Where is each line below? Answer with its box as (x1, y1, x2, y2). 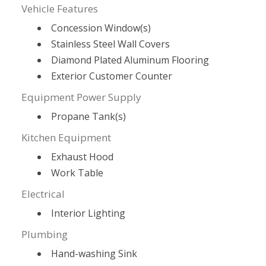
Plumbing (21, 227, 68, 242)
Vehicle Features (21, 2, 99, 16)
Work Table (51, 166, 104, 180)
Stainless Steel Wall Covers (51, 37, 170, 51)
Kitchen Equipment (21, 131, 112, 145)
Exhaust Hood (51, 150, 114, 164)
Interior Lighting (51, 207, 126, 220)
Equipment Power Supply (21, 90, 142, 104)
